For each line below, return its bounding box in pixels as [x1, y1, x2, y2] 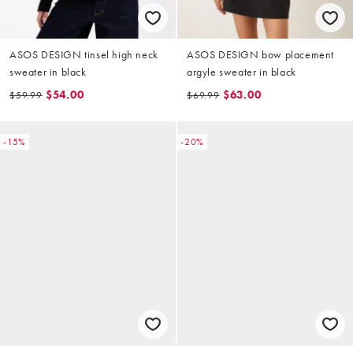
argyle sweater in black [187, 65, 296, 80]
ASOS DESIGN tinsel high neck [9, 47, 158, 62]
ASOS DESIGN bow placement [187, 47, 334, 62]
